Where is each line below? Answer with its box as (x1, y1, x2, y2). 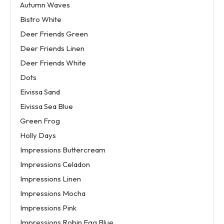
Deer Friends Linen (19, 43, 84, 53)
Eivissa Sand (19, 87, 60, 97)
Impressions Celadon (19, 159, 90, 169)
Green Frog (19, 116, 60, 126)
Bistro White (19, 14, 61, 24)
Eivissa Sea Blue (19, 101, 73, 111)
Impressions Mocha (19, 188, 85, 198)
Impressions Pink (19, 203, 76, 213)
